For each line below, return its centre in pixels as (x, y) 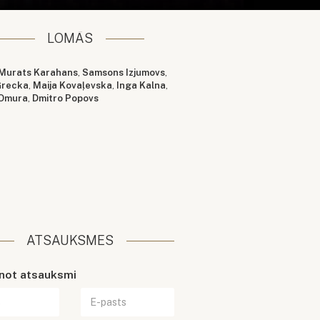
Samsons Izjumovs (124, 73)
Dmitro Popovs (66, 99)
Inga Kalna (141, 86)
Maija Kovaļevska (73, 86)
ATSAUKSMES (70, 241)
